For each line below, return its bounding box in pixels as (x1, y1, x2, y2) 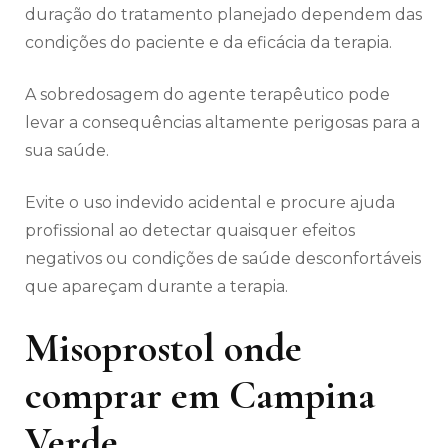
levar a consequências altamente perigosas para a (25, 113, 420, 133)
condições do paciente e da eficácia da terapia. (25, 33, 392, 53)
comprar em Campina (25, 371, 375, 420)
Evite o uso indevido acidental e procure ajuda (25, 193, 395, 213)
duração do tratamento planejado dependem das (25, 5, 422, 25)
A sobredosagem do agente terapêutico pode (25, 85, 390, 105)
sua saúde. (25, 141, 113, 161)
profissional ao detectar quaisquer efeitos (25, 221, 355, 241)
